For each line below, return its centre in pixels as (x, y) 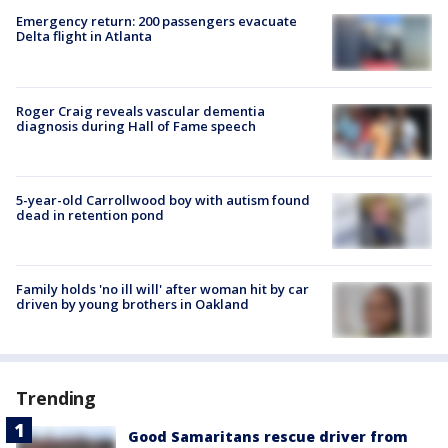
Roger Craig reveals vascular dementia (140, 110)
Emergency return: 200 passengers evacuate (156, 21)
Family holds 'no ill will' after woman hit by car (162, 289)
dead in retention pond (90, 214)
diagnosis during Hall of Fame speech (136, 125)
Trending (56, 398)
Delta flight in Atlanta (84, 36)
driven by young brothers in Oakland (132, 304)
